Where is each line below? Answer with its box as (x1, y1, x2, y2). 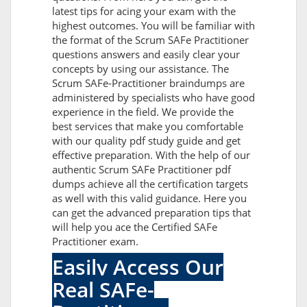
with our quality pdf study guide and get (52, 134, 241, 148)
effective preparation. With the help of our (52, 148, 250, 162)
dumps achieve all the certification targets (52, 177, 248, 191)
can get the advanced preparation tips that (52, 206, 251, 220)
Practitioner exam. (52, 234, 141, 249)
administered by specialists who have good (52, 90, 255, 105)
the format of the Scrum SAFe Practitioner (52, 33, 249, 47)
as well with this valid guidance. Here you (52, 191, 247, 206)
